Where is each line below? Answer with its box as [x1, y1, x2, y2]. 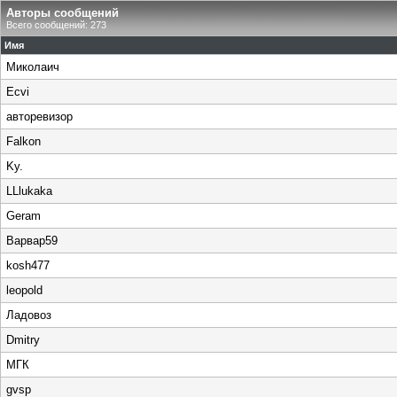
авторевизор [6, 110, 73, 123]
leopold [6, 284, 43, 297]
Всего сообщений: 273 [6, 19, 106, 30]
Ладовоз [6, 308, 51, 322]
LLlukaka [6, 184, 52, 198]
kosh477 [6, 259, 50, 272]
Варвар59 [6, 234, 58, 247]
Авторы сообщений [6, 6, 119, 19]
